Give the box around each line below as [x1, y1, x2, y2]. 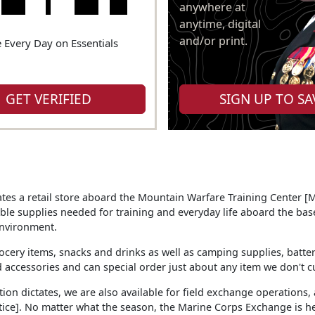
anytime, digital [179, 15, 261, 32]
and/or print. [179, 32, 247, 49]
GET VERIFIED [6, 90, 92, 109]
